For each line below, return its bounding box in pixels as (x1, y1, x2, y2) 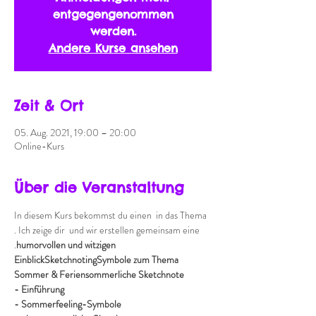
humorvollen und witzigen (16, 238, 118, 252)
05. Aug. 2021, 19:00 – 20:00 (14, 126, 136, 140)
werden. (90, 24, 136, 38)
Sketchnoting (44, 253, 97, 267)
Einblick (14, 253, 44, 267)
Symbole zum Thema (97, 253, 181, 267)
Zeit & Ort (14, 97, 83, 114)
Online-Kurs (14, 139, 64, 153)
